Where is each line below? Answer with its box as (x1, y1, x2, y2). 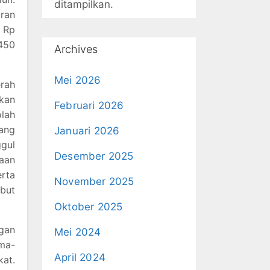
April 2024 (54, 251, 105, 263)
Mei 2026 (54, 74, 101, 86)
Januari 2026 (54, 125, 120, 137)
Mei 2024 (54, 226, 101, 238)
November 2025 (54, 175, 134, 187)
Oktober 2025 (54, 201, 123, 213)
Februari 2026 (54, 99, 124, 111)
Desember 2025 (54, 150, 134, 162)
